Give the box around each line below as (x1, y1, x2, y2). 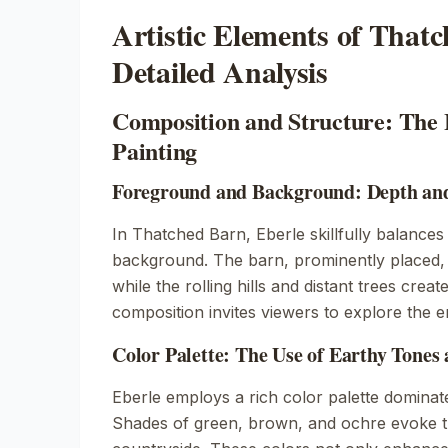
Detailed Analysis (112, 49, 328, 93)
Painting (112, 133, 198, 168)
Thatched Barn (132, 224, 246, 244)
